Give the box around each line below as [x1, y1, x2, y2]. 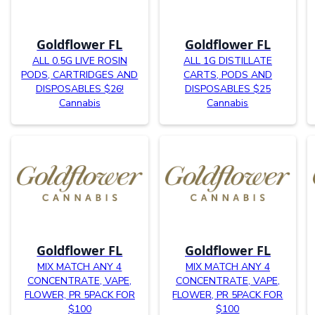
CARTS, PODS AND [183, 67, 272, 82]
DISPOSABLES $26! [35, 82, 124, 96]
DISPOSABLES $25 [184, 82, 271, 96]
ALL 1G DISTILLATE [183, 53, 272, 67]
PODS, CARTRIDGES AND [21, 67, 139, 82]
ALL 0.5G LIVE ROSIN [32, 53, 127, 67]
